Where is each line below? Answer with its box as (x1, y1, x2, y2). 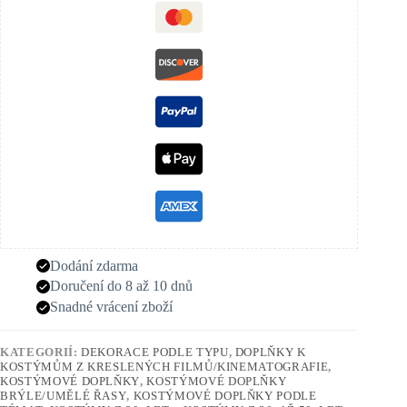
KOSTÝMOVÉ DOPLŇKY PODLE (133, 389, 317, 403)
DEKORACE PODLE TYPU (81, 345, 229, 360)
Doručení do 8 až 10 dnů (50, 278, 193, 294)
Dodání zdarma (50, 257, 138, 273)
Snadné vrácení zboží (50, 299, 173, 315)
